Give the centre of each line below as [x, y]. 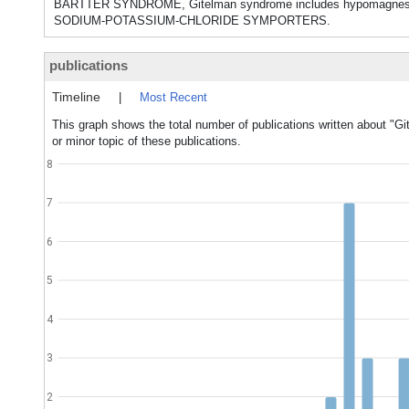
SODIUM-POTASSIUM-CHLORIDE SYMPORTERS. [192, 21]
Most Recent [173, 97]
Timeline [76, 97]
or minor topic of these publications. [147, 141]
